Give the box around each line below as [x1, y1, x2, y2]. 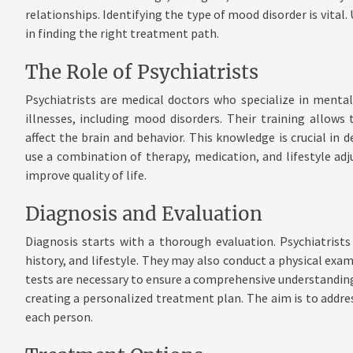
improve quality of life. [24, 167, 147, 184]
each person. [24, 309, 93, 325]
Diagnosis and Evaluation [24, 202, 262, 227]
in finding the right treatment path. [24, 25, 219, 42]
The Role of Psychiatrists [24, 60, 258, 85]
